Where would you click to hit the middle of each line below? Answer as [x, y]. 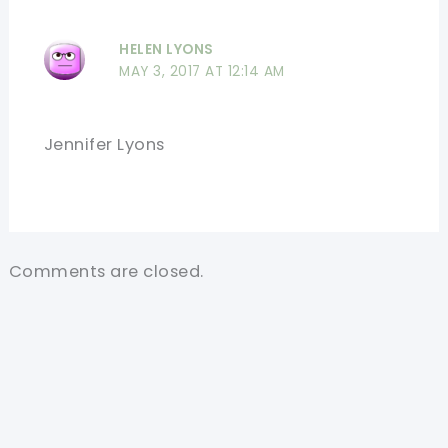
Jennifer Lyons [104, 144]
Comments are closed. [106, 272]
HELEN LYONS [166, 49]
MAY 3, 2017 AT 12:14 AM [202, 71]
